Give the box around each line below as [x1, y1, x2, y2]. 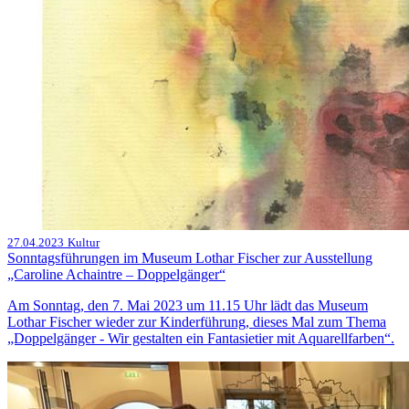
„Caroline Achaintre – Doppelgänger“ [7, 267, 225, 283]
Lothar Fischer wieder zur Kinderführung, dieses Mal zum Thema [7, 314, 386, 330]
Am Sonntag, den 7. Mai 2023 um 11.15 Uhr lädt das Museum [7, 298, 368, 314]
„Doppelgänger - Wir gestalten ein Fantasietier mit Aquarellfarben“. [7, 330, 394, 347]
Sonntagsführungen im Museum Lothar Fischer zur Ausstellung [7, 250, 372, 267]
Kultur [68, 236, 100, 250]
